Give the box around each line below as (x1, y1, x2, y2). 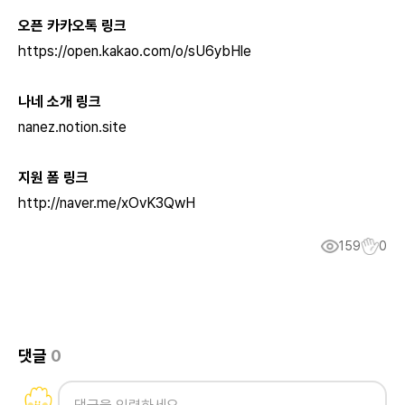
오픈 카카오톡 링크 (18, 17, 127, 34)
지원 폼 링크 (18, 169, 89, 186)
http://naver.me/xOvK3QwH (18, 194, 195, 212)
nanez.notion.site (18, 118, 127, 136)
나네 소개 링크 (18, 93, 101, 110)
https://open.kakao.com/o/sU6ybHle (18, 42, 251, 60)
